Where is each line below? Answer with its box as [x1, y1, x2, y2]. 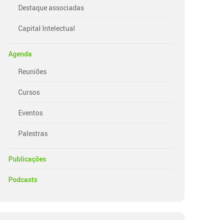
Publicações [8, 154, 47, 164]
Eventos [18, 108, 43, 117]
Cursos [18, 87, 40, 97]
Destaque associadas [18, 2, 84, 12]
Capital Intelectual [18, 23, 76, 33]
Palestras [18, 128, 48, 138]
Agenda [8, 49, 32, 58]
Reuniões [18, 66, 47, 76]
